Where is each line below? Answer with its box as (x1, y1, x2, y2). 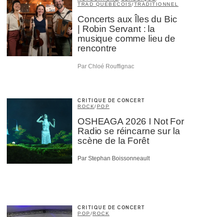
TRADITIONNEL (134, 1, 179, 7)
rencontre (77, 43, 117, 54)
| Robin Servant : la (77, 24, 155, 34)
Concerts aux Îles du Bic (77, 14, 177, 25)
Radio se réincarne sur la (77, 125, 180, 136)
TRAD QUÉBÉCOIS (77, 1, 132, 7)
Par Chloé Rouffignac (77, 62, 134, 70)
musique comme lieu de (77, 33, 175, 44)
